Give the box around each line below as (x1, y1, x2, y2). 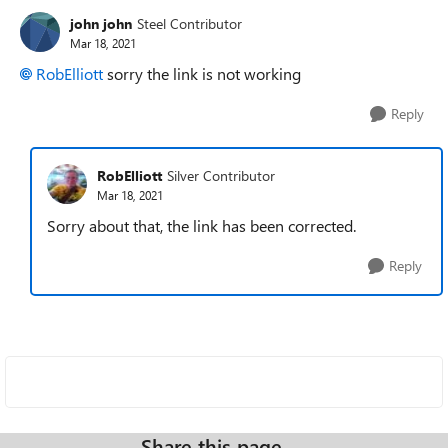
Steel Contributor (137, 13, 242, 33)
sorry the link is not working (103, 63, 301, 84)
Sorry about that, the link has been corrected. (47, 215, 356, 236)
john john (70, 13, 132, 33)
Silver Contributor (167, 165, 275, 185)
